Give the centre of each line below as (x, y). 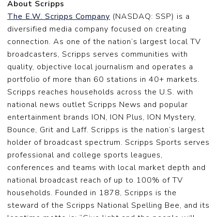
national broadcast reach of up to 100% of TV (95, 180)
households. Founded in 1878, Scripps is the (92, 193)
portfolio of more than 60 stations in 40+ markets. (103, 79)
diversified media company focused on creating (97, 29)
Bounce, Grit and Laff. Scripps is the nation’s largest (106, 130)
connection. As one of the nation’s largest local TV (104, 42)
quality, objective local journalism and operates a (100, 67)
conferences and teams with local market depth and (107, 168)
